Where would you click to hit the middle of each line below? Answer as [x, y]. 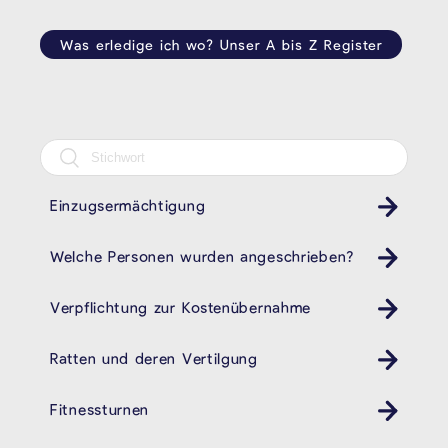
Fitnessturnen [100, 408]
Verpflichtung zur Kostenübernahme [181, 307]
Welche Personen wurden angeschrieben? [202, 256]
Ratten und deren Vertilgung [154, 358]
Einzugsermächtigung [128, 205]
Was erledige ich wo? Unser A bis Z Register [221, 45]
